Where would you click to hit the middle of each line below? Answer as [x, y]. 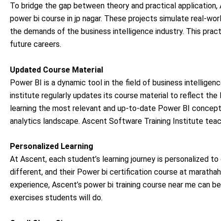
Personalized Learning [52, 147]
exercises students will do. [56, 198]
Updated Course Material [56, 70]
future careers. [36, 44]
